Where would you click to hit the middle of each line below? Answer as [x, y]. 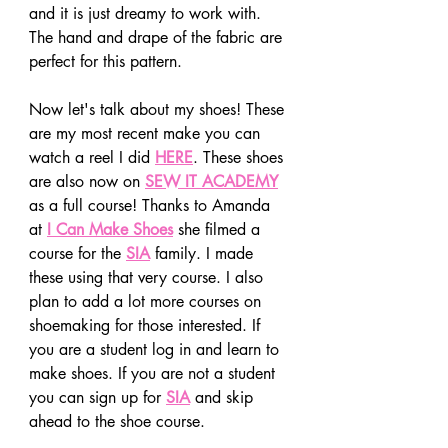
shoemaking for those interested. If [147, 325]
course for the [77, 253]
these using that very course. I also [148, 277]
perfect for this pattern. [108, 61]
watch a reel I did [92, 157]
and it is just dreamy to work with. [147, 13]
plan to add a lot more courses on [147, 301]
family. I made [204, 253]
